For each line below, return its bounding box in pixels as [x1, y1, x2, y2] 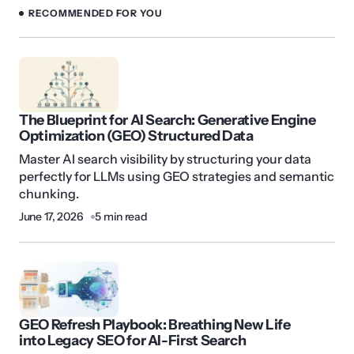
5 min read [95, 209, 148, 224]
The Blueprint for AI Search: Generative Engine [19, 111, 316, 130]
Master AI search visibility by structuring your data [19, 151, 311, 168]
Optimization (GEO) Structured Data [19, 127, 254, 145]
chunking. [19, 186, 79, 202]
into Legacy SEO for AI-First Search [19, 332, 247, 350]
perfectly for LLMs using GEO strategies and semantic [19, 168, 334, 185]
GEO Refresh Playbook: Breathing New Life [19, 316, 291, 334]
